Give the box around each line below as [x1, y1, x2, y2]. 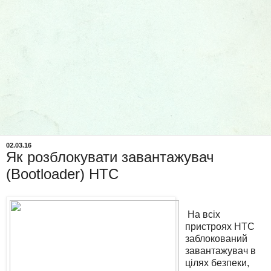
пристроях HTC [184, 221, 255, 232]
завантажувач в [184, 246, 256, 256]
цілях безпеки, [184, 258, 249, 269]
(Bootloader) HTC [6, 165, 119, 182]
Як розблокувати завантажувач [6, 148, 214, 165]
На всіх [184, 209, 220, 220]
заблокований [184, 233, 247, 244]
